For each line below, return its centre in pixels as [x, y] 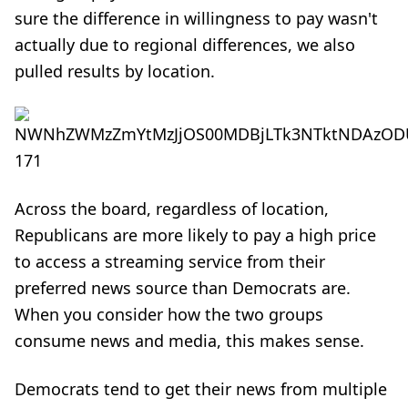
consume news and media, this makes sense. [189, 340]
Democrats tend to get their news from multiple [201, 388]
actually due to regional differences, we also [185, 44]
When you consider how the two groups [169, 314]
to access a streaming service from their [170, 261]
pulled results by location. [115, 71]
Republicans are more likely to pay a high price [195, 235]
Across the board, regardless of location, [172, 208]
